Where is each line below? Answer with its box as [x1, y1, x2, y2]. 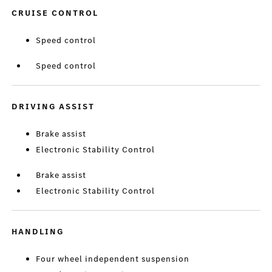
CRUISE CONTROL [12, 7, 99, 19]
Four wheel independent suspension [36, 253, 190, 265]
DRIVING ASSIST [12, 101, 95, 113]
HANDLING [12, 226, 64, 238]
